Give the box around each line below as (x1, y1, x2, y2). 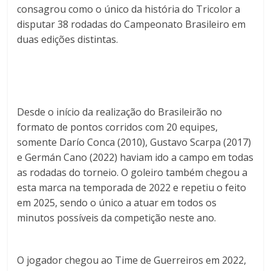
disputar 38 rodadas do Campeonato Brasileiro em (17, 18, 246, 31)
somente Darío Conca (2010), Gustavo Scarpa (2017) (17, 135, 252, 149)
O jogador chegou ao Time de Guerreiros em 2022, (17, 253, 247, 267)
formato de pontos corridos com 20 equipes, (17, 120, 218, 134)
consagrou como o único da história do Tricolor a (17, 2, 241, 16)
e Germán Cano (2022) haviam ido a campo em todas (17, 151, 254, 165)
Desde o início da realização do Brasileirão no (17, 105, 223, 119)
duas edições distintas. (17, 33, 119, 47)
